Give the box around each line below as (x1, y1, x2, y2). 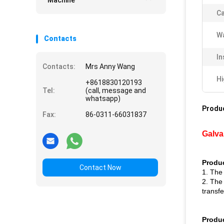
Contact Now (79, 163, 121, 171)
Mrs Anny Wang (85, 62, 135, 70)
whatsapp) (85, 94, 120, 102)
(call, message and (85, 86, 146, 94)
